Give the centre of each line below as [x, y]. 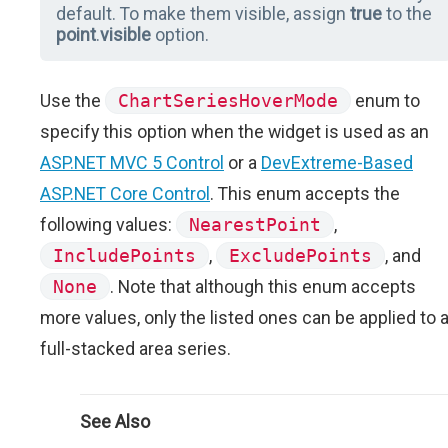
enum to [385, 101]
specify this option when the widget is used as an [234, 132]
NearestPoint [255, 225]
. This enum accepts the [305, 194]
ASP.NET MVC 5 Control [132, 163]
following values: [108, 225]
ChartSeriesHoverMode [228, 101]
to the [407, 14]
